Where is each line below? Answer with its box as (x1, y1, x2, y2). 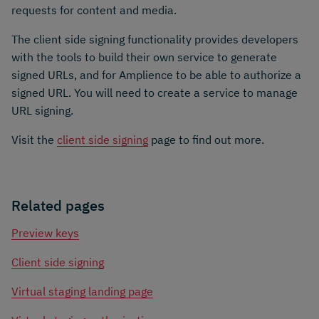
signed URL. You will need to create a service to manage (11, 85, 298, 100)
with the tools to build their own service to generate (11, 49, 277, 64)
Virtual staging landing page (11, 284, 153, 299)
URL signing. (11, 103, 73, 117)
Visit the (11, 132, 57, 147)
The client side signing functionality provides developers (11, 31, 298, 46)
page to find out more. (148, 132, 264, 147)
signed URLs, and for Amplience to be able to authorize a (11, 67, 301, 82)
